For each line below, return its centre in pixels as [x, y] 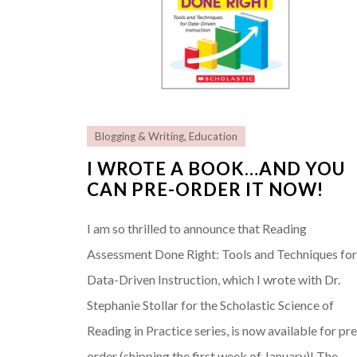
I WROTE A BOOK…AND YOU [216, 168]
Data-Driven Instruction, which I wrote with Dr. [214, 279]
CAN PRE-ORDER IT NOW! [206, 189]
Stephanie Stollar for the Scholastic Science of [211, 304]
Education [214, 136]
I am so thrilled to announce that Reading [197, 228]
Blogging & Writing [140, 136]
